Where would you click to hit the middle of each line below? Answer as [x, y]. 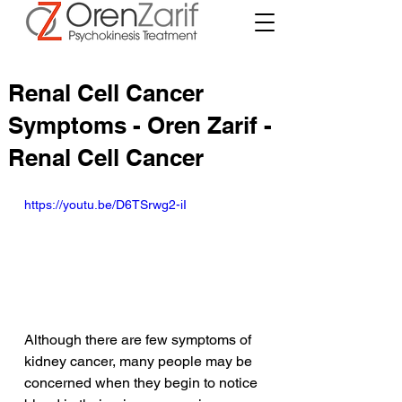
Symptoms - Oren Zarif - [140, 125]
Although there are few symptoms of [140, 340]
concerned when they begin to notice [143, 383]
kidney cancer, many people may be [140, 362]
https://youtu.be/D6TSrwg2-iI [105, 205]
